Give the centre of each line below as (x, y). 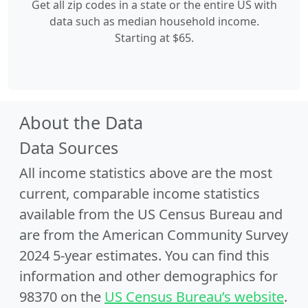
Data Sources (69, 148)
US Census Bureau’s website (194, 297)
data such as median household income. (154, 21)
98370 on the (62, 297)
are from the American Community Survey (154, 235)
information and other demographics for (148, 276)
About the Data (81, 122)
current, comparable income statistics (140, 194)
